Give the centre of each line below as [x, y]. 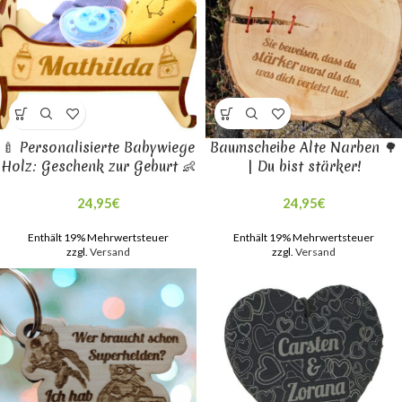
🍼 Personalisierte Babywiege [98, 147]
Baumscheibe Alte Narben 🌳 [304, 147]
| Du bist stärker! [304, 166]
